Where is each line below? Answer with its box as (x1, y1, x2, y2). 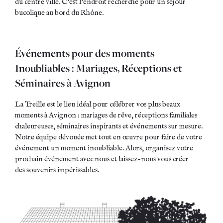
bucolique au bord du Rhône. (15, 7, 104, 17)
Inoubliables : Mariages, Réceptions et (15, 61, 182, 75)
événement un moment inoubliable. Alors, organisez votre (15, 143, 193, 153)
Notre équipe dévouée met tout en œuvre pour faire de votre (15, 132, 202, 142)
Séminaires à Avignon (15, 76, 111, 90)
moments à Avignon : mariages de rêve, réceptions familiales (15, 110, 197, 120)
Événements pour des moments (15, 46, 154, 60)
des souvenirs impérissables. (15, 165, 99, 175)
